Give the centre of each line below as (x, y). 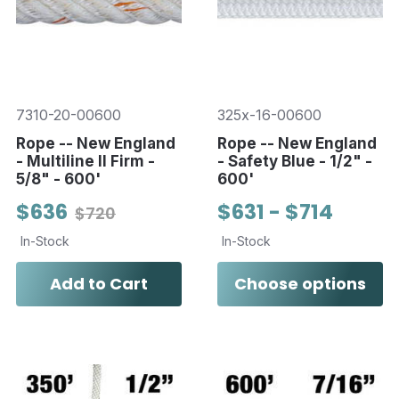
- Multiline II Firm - (85, 162)
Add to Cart (99, 284)
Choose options (300, 284)
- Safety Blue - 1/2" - (294, 162)
